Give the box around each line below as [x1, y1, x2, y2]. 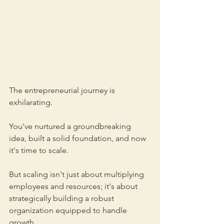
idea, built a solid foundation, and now [9, 133, 148, 143]
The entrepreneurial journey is [9, 85, 117, 95]
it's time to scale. [9, 145, 70, 155]
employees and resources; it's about [9, 181, 139, 191]
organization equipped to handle [9, 205, 129, 215]
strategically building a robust [9, 193, 116, 203]
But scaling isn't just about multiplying [9, 169, 146, 179]
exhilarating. [9, 97, 54, 107]
